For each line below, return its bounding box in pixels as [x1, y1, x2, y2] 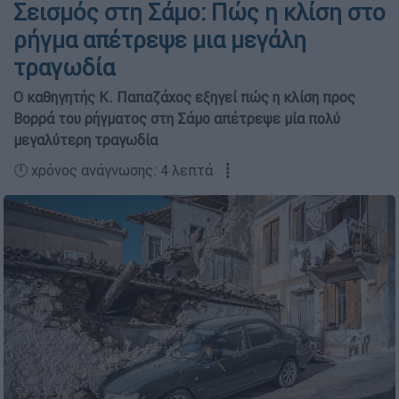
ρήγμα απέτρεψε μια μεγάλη [13, 26, 306, 54]
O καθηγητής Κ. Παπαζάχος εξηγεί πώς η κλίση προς [13, 88, 355, 106]
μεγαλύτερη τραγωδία [13, 131, 158, 149]
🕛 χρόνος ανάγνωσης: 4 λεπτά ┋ [13, 161, 232, 179]
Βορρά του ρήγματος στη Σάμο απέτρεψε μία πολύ [13, 110, 340, 127]
